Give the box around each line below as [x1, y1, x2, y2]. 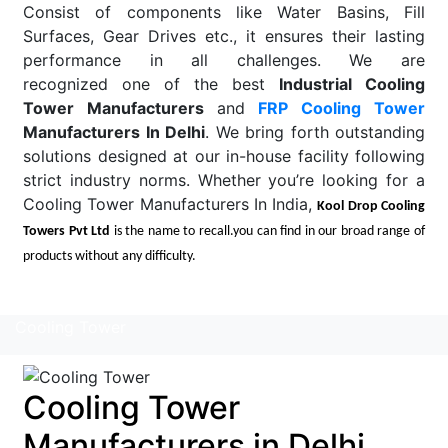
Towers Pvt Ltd [23, 223, 111, 239]
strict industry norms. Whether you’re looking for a [23, 169, 425, 190]
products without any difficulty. [23, 248, 196, 264]
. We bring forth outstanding [205, 121, 425, 142]
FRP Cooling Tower [258, 97, 425, 118]
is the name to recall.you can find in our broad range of [110, 223, 426, 239]
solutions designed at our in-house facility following [23, 145, 425, 166]
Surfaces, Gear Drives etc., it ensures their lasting [23, 25, 425, 46]
